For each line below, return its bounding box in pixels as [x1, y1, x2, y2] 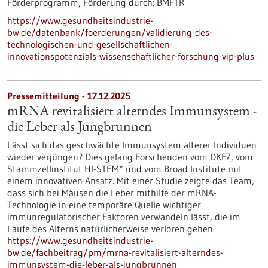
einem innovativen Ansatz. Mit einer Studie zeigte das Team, [7, 175, 254, 187]
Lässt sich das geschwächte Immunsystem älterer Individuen [7, 139, 257, 151]
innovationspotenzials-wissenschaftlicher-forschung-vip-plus [7, 50, 254, 62]
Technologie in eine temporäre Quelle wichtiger [7, 199, 201, 211]
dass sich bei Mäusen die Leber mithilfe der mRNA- [7, 187, 217, 199]
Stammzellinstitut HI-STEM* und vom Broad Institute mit [7, 163, 242, 175]
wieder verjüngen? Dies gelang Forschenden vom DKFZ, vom [7, 151, 253, 163]
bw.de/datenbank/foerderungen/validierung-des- [7, 26, 212, 38]
